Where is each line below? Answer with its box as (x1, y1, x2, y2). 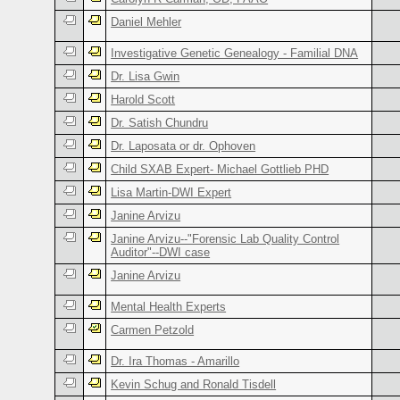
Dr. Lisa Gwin (111, 69, 180, 83)
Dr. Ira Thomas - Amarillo (111, 354, 240, 368)
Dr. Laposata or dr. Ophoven (111, 138, 256, 153)
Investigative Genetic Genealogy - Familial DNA (111, 46, 359, 60)
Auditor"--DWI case (111, 245, 211, 259)
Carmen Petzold (111, 322, 195, 337)
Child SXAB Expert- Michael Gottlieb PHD (111, 162, 329, 176)
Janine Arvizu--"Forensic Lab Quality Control (111, 231, 340, 246)
